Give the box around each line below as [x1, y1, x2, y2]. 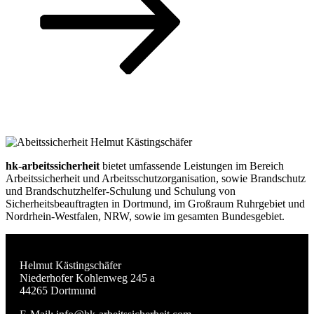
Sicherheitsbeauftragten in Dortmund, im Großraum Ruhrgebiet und [6, 197, 305, 210]
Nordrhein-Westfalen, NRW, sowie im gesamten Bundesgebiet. [6, 210, 285, 222]
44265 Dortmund [20, 284, 96, 296]
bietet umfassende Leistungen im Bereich [100, 159, 284, 172]
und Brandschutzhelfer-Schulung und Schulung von [6, 184, 235, 197]
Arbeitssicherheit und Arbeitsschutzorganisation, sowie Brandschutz [6, 172, 306, 184]
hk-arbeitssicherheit [6, 159, 100, 172]
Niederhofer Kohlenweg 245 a [20, 271, 155, 284]
